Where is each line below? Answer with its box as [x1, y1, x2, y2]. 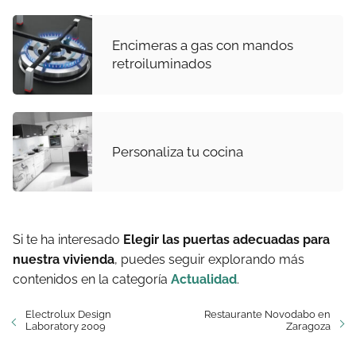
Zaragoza [286, 320, 331, 332]
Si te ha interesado [13, 232, 123, 247]
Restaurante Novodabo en [204, 308, 331, 320]
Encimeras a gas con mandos [112, 37, 293, 53]
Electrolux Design [25, 308, 111, 320]
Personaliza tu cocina [112, 143, 243, 160]
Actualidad [171, 272, 237, 287]
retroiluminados [112, 56, 211, 72]
